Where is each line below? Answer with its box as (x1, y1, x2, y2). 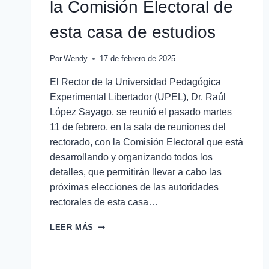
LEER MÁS (50, 223, 94, 232)
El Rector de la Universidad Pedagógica (50, 77, 221, 88)
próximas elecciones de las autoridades (50, 182, 219, 193)
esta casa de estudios (50, 23, 216, 42)
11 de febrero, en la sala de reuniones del (50, 122, 226, 133)
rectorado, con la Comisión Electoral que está (50, 137, 243, 148)
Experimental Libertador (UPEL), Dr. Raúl (50, 92, 226, 103)
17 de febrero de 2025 (100, 54, 176, 64)
